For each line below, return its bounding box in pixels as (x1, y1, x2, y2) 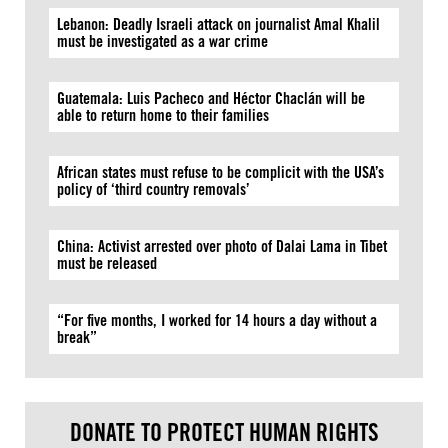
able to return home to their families (57, 106, 269, 125)
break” (57, 328, 97, 347)
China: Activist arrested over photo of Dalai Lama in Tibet (57, 237, 387, 256)
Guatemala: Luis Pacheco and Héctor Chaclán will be (57, 89, 365, 108)
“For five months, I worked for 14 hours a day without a (57, 311, 377, 330)
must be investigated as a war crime (57, 32, 268, 51)
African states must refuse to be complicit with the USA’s (57, 163, 384, 182)
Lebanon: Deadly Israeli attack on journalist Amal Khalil (57, 15, 380, 34)
